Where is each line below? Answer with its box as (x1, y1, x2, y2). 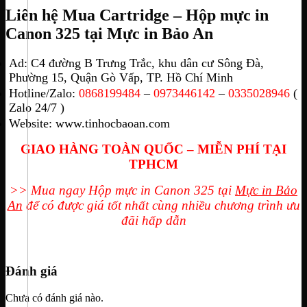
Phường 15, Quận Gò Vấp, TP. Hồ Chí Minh (9, 71, 233, 85)
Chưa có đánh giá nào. (5, 292, 103, 304)
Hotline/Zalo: (9, 86, 75, 100)
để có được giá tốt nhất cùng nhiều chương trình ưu (22, 197, 300, 212)
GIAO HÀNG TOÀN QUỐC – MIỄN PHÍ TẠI (21, 141, 286, 156)
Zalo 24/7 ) (9, 101, 64, 114)
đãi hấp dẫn (121, 212, 186, 228)
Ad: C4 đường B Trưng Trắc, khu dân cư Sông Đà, (9, 56, 264, 71)
